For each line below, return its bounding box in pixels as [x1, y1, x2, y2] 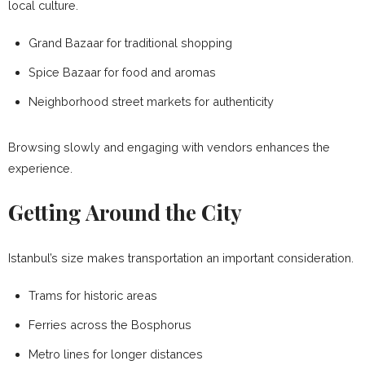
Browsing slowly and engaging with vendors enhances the [8, 139, 330, 154]
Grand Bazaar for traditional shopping [29, 35, 232, 50]
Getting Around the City [8, 197, 242, 226]
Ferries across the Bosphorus [29, 317, 191, 332]
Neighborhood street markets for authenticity [29, 94, 274, 108]
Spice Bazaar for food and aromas [29, 64, 216, 79]
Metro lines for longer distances [29, 346, 203, 361]
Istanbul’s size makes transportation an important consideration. [8, 250, 354, 265]
